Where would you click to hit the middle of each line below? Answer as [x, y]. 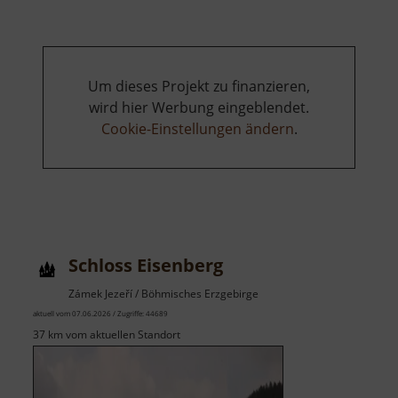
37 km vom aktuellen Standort [107, 335]
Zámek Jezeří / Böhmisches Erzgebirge [163, 294]
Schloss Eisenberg [146, 266]
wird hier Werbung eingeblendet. [199, 108]
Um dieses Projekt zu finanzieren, [199, 87]
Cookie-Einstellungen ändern [197, 129]
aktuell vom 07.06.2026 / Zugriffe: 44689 [100, 314]
